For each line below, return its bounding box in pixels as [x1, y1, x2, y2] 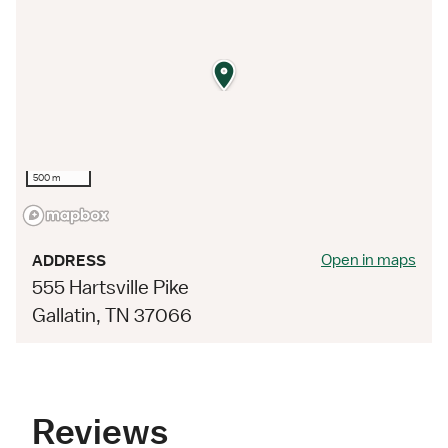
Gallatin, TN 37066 [32, 302, 192, 327]
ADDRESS [32, 250, 106, 271]
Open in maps [321, 249, 416, 270]
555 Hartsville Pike [32, 274, 189, 299]
